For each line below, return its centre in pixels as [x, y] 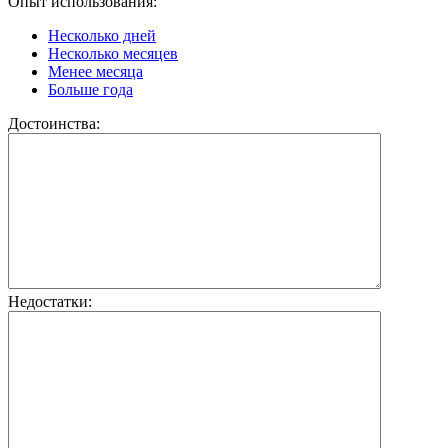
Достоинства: [54, 124]
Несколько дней [102, 36]
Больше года [90, 90]
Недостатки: [50, 302]
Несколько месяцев [113, 54]
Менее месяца [95, 72]
